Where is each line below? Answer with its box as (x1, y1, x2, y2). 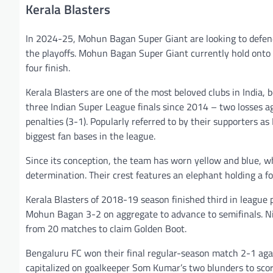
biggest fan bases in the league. (26, 129, 155, 144)
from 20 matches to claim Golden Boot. (26, 221, 186, 236)
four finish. (26, 60, 70, 76)
